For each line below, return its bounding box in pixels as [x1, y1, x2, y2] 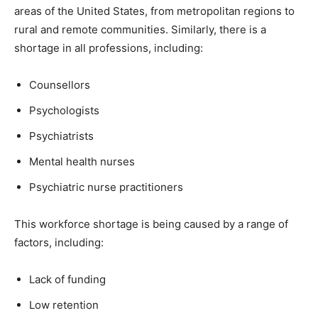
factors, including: [14, 235, 104, 249]
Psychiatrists [29, 128, 94, 143]
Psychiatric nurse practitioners [29, 180, 183, 194]
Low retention [29, 297, 99, 312]
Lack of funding [29, 272, 106, 286]
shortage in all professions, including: [14, 40, 203, 55]
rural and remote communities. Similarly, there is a [14, 22, 266, 36]
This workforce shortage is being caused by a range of [14, 216, 288, 231]
